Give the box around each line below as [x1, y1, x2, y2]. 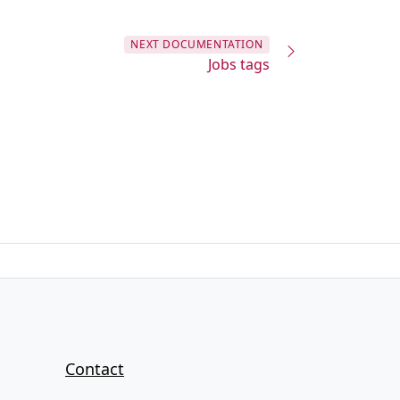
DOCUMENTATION [162, 37, 263, 53]
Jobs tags [207, 54, 270, 75]
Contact [65, 358, 124, 380]
